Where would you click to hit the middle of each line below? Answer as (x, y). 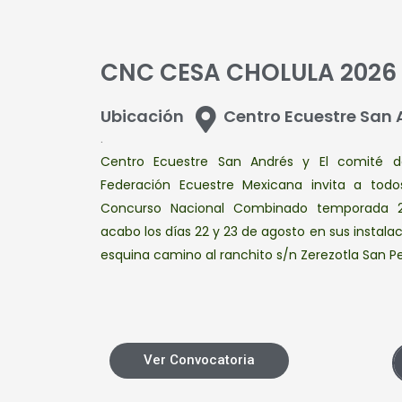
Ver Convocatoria (199, 360)
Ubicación (142, 116)
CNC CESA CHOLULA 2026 (249, 73)
